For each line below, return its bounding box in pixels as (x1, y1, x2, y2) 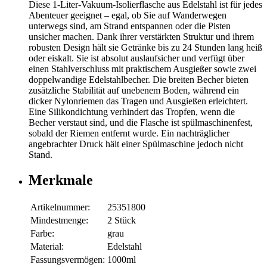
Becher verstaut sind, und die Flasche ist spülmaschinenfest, (29, 117, 253, 128)
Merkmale (29, 172, 93, 188)
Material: (30, 241, 64, 252)
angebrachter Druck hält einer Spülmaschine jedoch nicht (29, 138, 243, 149)
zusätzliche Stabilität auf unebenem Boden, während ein (29, 85, 239, 95)
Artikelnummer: (30, 201, 90, 212)
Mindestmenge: (30, 215, 88, 225)
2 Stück (107, 215, 136, 225)
